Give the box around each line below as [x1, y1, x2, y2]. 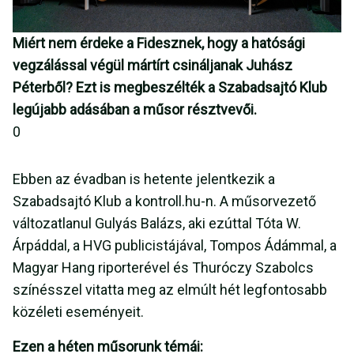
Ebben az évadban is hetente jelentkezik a [13, 171, 275, 188]
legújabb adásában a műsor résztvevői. [13, 101, 257, 119]
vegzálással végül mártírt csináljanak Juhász [13, 57, 292, 74]
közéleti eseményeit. [13, 303, 144, 321]
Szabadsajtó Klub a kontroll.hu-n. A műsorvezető [13, 193, 316, 210]
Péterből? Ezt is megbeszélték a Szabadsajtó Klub [13, 79, 327, 96]
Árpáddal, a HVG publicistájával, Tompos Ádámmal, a [13, 237, 337, 254]
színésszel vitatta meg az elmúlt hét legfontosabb [13, 281, 327, 299]
